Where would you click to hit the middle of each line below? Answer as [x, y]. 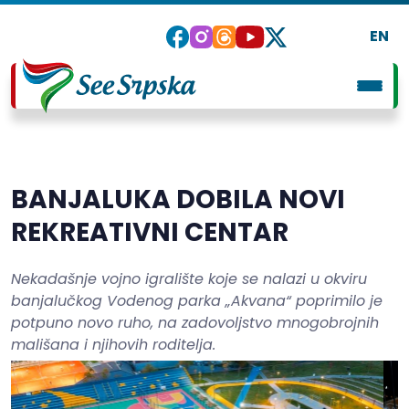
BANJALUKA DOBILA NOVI [178, 199]
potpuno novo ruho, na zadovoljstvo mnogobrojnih [195, 323]
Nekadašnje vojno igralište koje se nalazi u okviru [189, 279]
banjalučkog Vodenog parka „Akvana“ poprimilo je [197, 301]
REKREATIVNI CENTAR [150, 232]
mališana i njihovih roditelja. [113, 345]
